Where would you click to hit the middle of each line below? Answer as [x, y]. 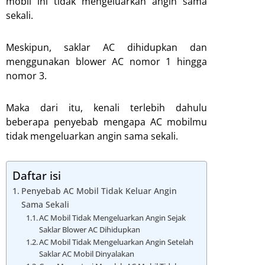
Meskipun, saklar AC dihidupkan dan [106, 47]
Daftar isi [37, 176]
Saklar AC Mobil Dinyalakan [87, 253]
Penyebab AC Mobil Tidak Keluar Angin [99, 190]
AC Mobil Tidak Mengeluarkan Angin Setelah [117, 242]
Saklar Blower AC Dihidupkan [90, 229]
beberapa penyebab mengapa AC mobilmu [106, 122]
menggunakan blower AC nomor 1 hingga [106, 61]
